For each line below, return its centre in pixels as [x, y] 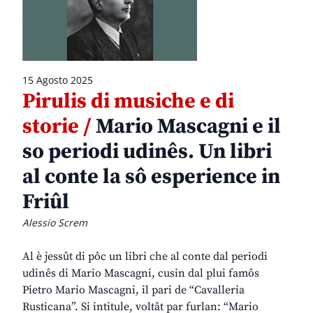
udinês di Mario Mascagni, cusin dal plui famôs [141, 274]
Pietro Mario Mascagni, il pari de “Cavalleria [133, 290]
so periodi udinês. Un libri [147, 152]
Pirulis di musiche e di [128, 102]
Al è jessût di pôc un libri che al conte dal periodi [145, 257]
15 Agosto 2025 [58, 80]
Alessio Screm [55, 223]
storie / [57, 127]
